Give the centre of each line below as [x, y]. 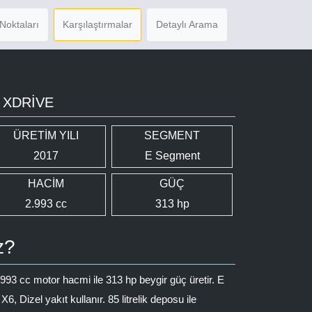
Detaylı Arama [187, 24]
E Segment [172, 156]
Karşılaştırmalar [97, 24]
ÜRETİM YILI [46, 135]
